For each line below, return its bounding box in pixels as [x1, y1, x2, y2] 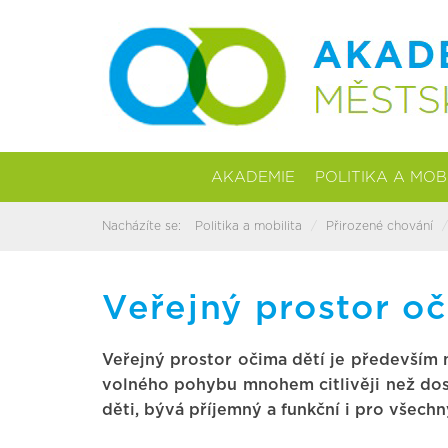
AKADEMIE [211, 170, 295, 185]
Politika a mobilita [195, 220, 302, 232]
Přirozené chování [326, 220, 433, 232]
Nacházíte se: [102, 220, 181, 232]
